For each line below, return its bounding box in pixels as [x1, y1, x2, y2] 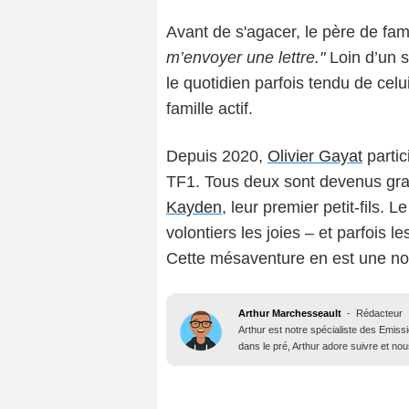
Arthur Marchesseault [238, 307, 341, 319]
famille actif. [166, 99, 253, 118]
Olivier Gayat [267, 146, 362, 165]
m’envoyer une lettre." [166, 47, 325, 67]
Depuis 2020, [166, 146, 267, 165]
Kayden [166, 197, 222, 216]
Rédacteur [356, 307, 403, 319]
